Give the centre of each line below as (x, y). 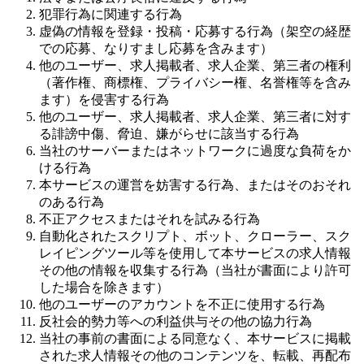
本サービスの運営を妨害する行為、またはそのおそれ (195, 184)
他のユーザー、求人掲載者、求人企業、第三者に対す (195, 116)
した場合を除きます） (104, 287)
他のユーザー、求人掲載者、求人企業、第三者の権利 (195, 65)
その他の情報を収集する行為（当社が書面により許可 (195, 270)
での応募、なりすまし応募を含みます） (156, 48)
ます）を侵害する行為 (104, 99)
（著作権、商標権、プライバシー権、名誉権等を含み (195, 82)
